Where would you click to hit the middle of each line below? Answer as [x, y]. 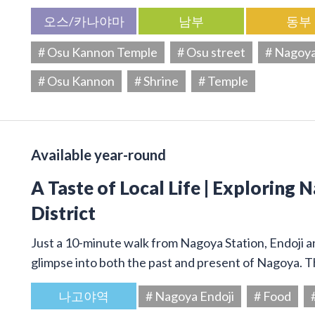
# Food [272, 296]
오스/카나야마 [84, 21]
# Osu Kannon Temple [98, 52]
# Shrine [156, 81]
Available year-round [98, 154]
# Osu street [211, 52]
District [63, 213]
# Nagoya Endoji [190, 296]
